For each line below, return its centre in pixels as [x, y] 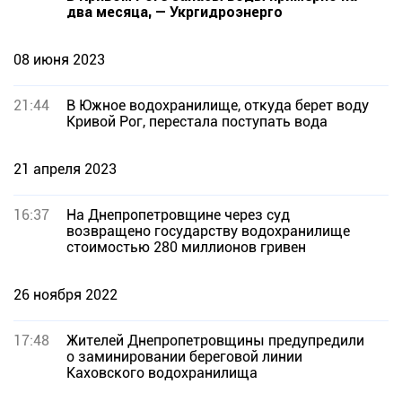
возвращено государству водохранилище [208, 231]
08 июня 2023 [59, 60]
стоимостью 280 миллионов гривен [186, 247]
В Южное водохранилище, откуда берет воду [218, 105]
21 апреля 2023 [65, 169]
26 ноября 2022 [66, 295]
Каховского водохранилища [162, 373]
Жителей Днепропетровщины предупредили [215, 341]
